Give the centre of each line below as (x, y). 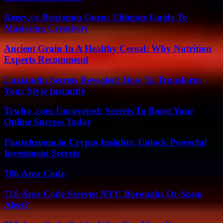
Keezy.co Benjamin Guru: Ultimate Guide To (96, 17)
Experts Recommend (46, 59)
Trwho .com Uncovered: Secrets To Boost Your (99, 111)
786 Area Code (34, 173)
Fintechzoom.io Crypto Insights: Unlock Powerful (105, 142)
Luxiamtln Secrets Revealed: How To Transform (103, 80)
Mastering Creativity (46, 28)
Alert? (17, 205)
